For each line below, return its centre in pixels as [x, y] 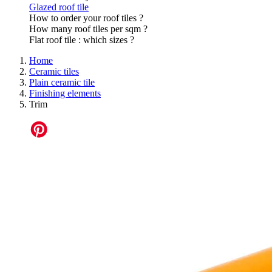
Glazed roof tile [59, 7]
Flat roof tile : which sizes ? [82, 39]
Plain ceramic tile [62, 82]
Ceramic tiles [54, 71]
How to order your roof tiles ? [86, 18]
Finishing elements [65, 93]
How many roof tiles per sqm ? [88, 29]
